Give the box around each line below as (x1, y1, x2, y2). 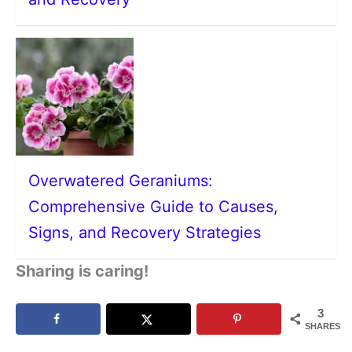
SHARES (305, 321, 340, 331)
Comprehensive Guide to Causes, (28, 197, 278, 216)
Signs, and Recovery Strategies (28, 223, 261, 242)
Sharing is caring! (16, 262, 148, 280)
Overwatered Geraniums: (28, 171, 213, 190)
